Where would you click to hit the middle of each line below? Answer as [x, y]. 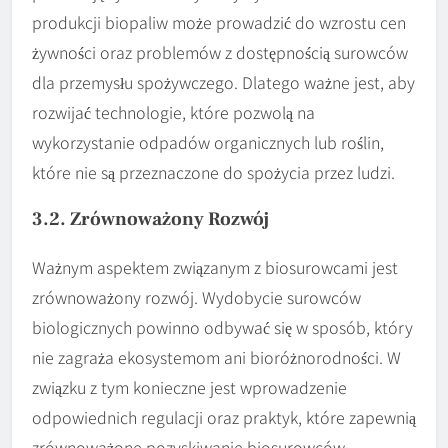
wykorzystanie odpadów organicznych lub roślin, [208, 141]
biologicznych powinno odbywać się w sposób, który [222, 326]
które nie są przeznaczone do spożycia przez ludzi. [213, 171]
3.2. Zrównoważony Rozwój [150, 218]
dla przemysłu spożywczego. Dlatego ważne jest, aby [223, 81]
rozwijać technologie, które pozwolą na [173, 111]
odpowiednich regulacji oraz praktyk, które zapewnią [224, 416]
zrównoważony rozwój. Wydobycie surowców [196, 296]
